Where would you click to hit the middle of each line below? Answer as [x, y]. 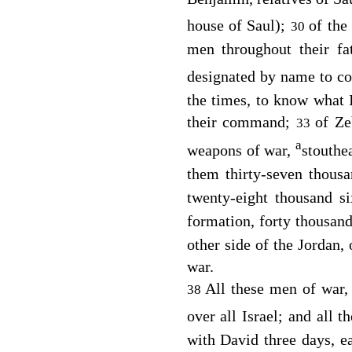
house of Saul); [238, 25]
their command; [241, 122]
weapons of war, [241, 150]
